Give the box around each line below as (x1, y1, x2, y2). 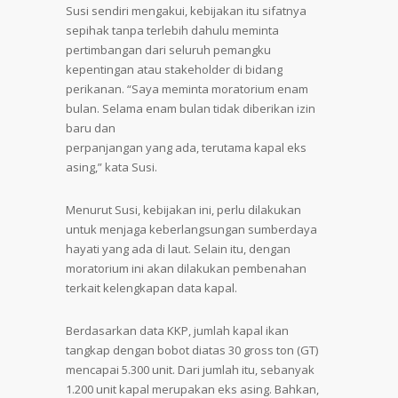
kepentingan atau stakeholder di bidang (66, 61, 283, 77)
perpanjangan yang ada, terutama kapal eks (66, 139, 306, 155)
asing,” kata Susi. (66, 159, 157, 175)
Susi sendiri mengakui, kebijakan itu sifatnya (66, 3, 306, 19)
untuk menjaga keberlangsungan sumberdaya (66, 221, 317, 237)
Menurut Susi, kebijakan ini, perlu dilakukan (66, 202, 301, 218)
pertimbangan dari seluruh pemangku (66, 42, 271, 58)
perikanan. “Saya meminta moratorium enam (66, 81, 308, 97)
